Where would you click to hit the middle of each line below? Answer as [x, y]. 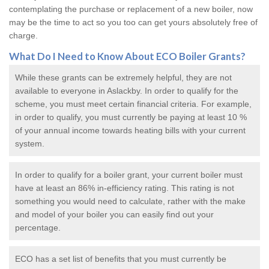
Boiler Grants [210, 56]
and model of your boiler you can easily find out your [114, 215]
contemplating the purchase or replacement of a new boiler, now [131, 9]
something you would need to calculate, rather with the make [130, 201]
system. [30, 144]
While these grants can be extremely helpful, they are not [123, 78]
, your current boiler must [195, 175]
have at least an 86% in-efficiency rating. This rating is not [125, 188]
